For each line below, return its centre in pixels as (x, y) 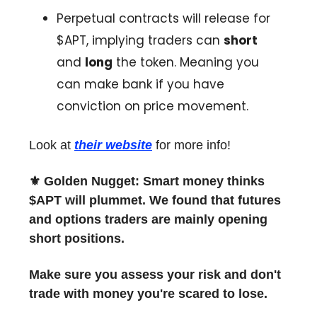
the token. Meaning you (186, 63)
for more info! (191, 145)
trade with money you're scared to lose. (148, 294)
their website (113, 145)
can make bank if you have (140, 85)
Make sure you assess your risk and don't (155, 275)
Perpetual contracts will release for (163, 19)
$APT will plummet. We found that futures (155, 201)
